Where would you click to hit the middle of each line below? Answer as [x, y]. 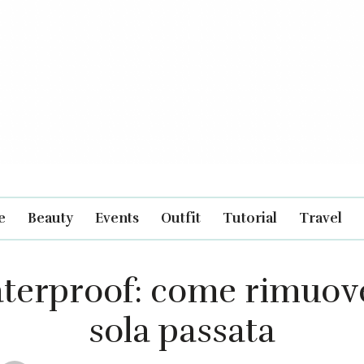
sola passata [182, 331]
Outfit [181, 218]
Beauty [50, 218]
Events [117, 218]
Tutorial [250, 218]
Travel [321, 218]
